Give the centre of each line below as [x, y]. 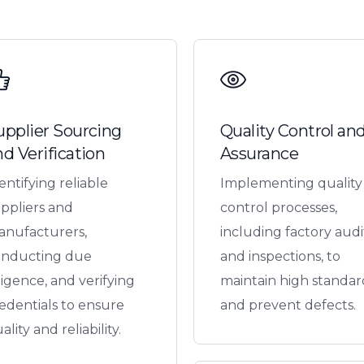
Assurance [259, 153]
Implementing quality [291, 183]
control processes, [278, 207]
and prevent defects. [288, 305]
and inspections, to [280, 256]
